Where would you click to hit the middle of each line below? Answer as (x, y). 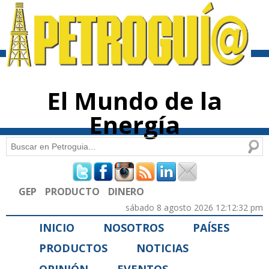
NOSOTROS (134, 227)
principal (121, 28)
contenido (123, 17)
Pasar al (119, 6)
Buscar (21, 145)
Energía (134, 125)
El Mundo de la (134, 101)
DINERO (126, 191)
